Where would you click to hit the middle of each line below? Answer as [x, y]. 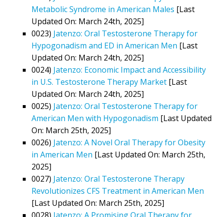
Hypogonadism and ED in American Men [104, 45]
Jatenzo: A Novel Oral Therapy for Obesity [129, 142]
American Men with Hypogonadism [95, 118]
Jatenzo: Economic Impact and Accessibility [130, 70]
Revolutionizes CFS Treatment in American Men [118, 191]
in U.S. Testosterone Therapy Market [99, 82]
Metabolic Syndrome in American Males [103, 9]
